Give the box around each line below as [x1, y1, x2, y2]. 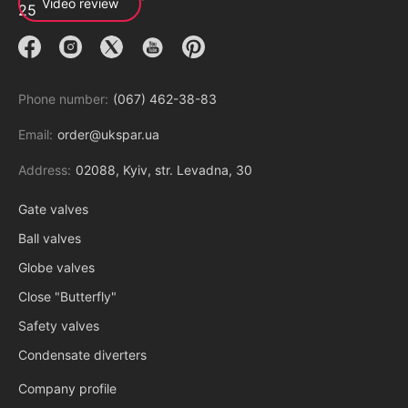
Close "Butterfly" [18, 289, 117, 304]
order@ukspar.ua [57, 127, 159, 142]
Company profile [18, 381, 117, 396]
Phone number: [18, 91, 108, 107]
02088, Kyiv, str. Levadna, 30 [76, 162, 252, 178]
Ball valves [18, 230, 81, 246]
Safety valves [18, 318, 99, 333]
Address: [18, 162, 71, 178]
